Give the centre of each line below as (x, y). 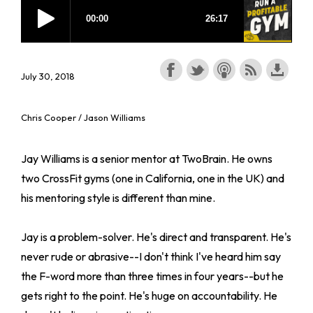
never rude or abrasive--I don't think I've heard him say (151, 256)
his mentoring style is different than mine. (118, 197)
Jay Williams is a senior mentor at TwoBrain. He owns (147, 158)
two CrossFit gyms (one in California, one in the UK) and (153, 178)
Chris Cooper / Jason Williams (83, 118)
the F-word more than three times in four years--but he (152, 276)
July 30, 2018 (48, 76)
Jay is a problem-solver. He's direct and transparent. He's (156, 236)
